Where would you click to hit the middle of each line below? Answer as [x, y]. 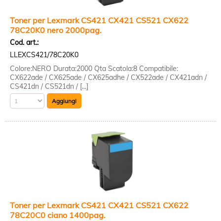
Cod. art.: [24, 42]
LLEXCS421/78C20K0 [44, 55]
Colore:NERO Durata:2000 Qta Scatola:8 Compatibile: [94, 69]
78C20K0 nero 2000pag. [56, 30]
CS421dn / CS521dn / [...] [49, 86]
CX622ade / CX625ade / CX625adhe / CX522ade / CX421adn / [108, 77]
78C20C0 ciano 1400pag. [58, 215]
